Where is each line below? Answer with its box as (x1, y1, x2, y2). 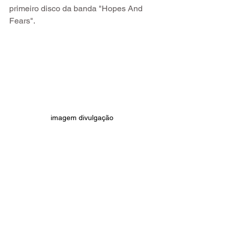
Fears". (9, 16, 35, 26)
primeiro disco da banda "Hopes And (9, 4, 145, 13)
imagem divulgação (50, 113, 113, 122)
